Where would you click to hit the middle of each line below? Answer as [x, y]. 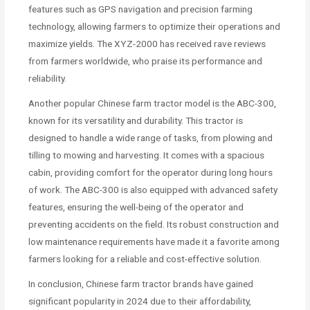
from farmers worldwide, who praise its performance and [146, 61]
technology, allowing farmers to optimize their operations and [155, 26]
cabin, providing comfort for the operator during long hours [151, 172]
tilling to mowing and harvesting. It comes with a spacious [147, 155]
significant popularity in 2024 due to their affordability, [140, 301]
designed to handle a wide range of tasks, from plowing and [151, 137]
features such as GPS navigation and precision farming [141, 9]
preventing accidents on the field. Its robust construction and [154, 224]
